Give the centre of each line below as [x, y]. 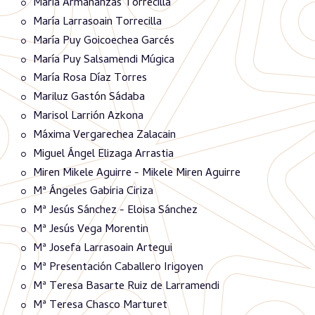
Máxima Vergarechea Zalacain [104, 135]
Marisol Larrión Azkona [88, 116]
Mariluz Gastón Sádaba [89, 98]
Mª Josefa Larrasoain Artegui [103, 249]
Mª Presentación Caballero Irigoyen [118, 268]
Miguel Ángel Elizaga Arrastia [103, 154]
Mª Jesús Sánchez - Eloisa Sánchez [115, 211]
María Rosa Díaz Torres [90, 79]
